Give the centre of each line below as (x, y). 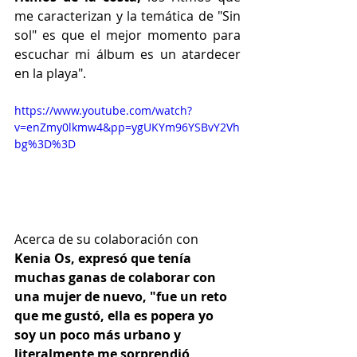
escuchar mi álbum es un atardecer (127, 54)
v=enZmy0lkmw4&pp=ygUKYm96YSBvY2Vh (127, 127)
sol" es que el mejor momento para (127, 35)
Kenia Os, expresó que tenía (104, 258)
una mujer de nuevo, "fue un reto (122, 296)
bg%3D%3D (45, 143)
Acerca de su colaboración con (108, 239)
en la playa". (50, 73)
